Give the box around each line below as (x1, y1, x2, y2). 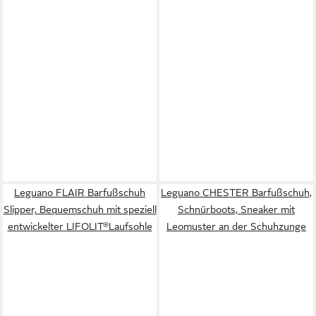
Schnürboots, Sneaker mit (178, 203, 295, 215)
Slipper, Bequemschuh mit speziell (3, 203, 157, 215)
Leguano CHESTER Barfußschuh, (161, 186, 312, 198)
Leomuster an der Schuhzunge (166, 220, 306, 232)
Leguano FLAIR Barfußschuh (14, 186, 145, 198)
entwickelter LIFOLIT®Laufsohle (7, 220, 152, 232)
